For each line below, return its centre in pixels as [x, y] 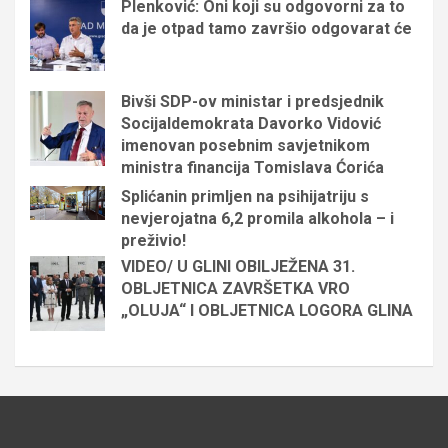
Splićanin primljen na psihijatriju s [245, 196]
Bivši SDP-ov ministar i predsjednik [252, 101]
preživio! [153, 240]
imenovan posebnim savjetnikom [245, 145]
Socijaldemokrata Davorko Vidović [251, 123]
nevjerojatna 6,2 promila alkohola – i [257, 218]
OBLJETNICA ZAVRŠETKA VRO [235, 288]
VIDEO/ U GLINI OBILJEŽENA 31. [238, 266]
